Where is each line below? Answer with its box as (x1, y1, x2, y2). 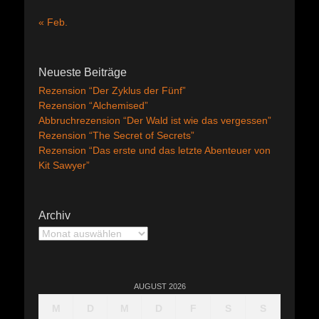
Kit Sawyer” (38, 159, 90, 171)
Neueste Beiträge (38, 66, 127, 78)
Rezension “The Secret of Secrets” (38, 130, 194, 141)
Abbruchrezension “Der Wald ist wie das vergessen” (38, 115, 271, 126)
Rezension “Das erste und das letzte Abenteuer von (38, 145, 271, 156)
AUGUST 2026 (133, 282, 186, 291)
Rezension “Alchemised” (38, 100, 148, 111)
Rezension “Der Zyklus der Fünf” (38, 85, 186, 96)
